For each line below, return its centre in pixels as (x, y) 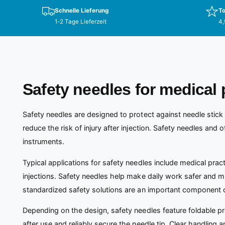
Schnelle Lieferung (82, 10)
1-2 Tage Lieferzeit (81, 21)
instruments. (44, 142)
